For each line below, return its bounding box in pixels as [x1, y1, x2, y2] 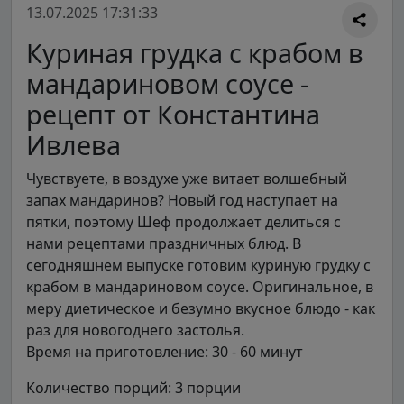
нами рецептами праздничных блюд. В [26, 233, 301, 253]
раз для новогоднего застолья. [26, 319, 244, 340]
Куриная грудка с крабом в [26, 34, 363, 70]
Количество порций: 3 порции [26, 377, 241, 398]
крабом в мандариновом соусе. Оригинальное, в [26, 276, 373, 297]
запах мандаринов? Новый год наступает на [26, 189, 338, 210]
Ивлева [26, 126, 121, 162]
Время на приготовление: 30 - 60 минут [26, 341, 303, 362]
